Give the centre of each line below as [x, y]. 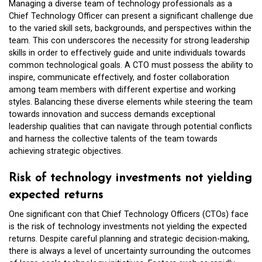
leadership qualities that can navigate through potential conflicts [130, 126]
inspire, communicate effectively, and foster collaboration [119, 77]
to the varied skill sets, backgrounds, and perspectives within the [130, 28]
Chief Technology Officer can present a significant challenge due [131, 16]
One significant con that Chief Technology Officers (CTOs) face [129, 215]
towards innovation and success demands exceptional [112, 114]
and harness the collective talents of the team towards [113, 139]
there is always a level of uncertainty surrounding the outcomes [130, 251]
